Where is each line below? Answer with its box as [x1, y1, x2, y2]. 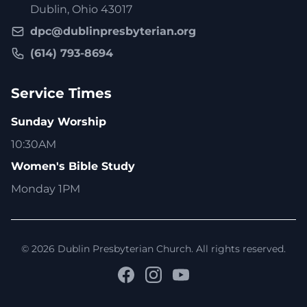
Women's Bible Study [11, 159, 135, 173]
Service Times [11, 84, 112, 101]
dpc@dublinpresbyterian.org [30, 24, 196, 38]
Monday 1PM [11, 182, 80, 195]
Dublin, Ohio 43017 [30, 2, 132, 16]
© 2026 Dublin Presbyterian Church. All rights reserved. [21, 242, 286, 255]
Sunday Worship [11, 114, 106, 128]
